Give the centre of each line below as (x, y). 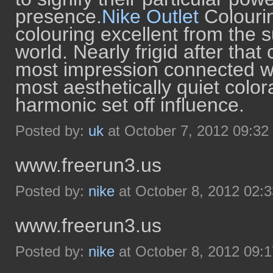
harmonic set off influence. (130, 105)
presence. (58, 16)
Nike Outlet (150, 16)
